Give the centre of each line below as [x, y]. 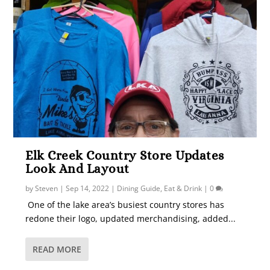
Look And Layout [77, 168]
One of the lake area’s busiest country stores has [125, 204]
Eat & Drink [183, 188]
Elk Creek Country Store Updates [125, 155]
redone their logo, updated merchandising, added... [131, 218]
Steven [47, 188]
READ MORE [57, 249]
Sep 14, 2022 [88, 188]
